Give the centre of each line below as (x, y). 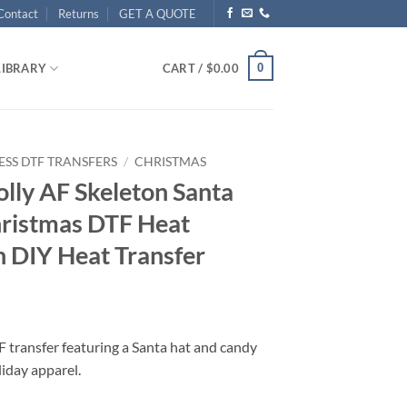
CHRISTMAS (171, 162)
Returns (78, 14)
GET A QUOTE (158, 14)
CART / (184, 68)
